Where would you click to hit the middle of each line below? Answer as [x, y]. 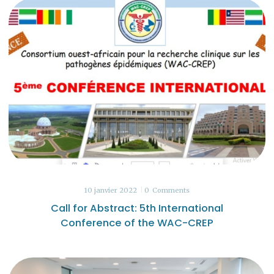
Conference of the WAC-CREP [137, 223]
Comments [171, 191]
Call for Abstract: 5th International [137, 209]
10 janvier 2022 [110, 191]
